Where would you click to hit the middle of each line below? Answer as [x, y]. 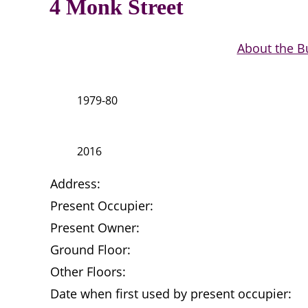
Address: [75, 184]
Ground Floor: [90, 250]
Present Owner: [95, 228]
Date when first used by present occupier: [171, 294]
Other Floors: [88, 272]
